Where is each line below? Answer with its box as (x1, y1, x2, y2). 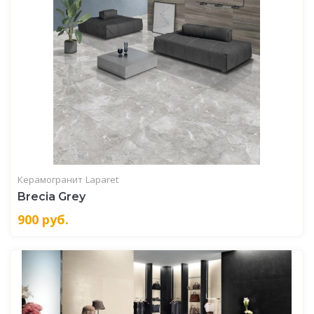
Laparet (86, 172, 118, 186)
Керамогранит (18, 172, 83, 186)
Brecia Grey (18, 189, 86, 203)
